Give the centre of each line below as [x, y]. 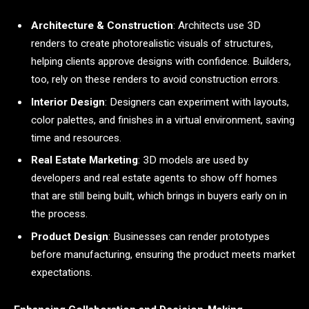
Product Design [70, 237]
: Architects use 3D [217, 25]
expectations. [62, 273]
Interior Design [68, 102]
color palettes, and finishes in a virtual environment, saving [163, 120]
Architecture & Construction [102, 25]
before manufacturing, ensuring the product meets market [163, 255]
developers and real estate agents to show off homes [154, 178]
